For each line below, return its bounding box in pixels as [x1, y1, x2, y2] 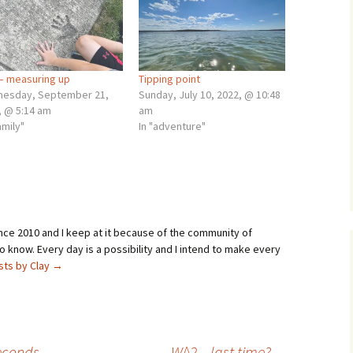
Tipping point [138, 71, 200, 86]
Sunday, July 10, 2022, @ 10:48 [138, 87, 281, 102]
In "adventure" [138, 118, 206, 133]
